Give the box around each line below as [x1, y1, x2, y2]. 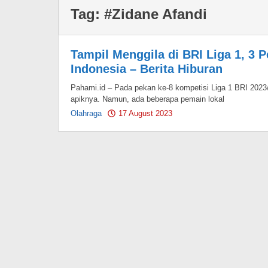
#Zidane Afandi [104, 6, 207, 22]
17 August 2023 [118, 109, 172, 118]
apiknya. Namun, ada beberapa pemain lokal [71, 95, 224, 103]
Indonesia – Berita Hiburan [71, 62, 223, 75]
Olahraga [71, 109, 102, 118]
